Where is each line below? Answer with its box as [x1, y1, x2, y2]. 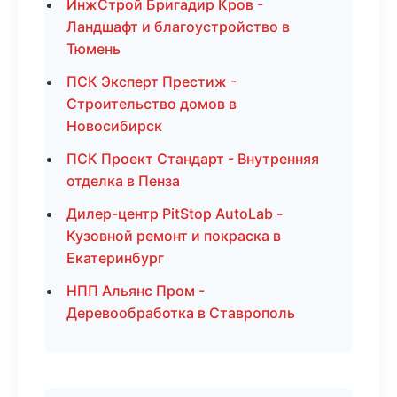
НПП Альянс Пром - [66, 282, 205, 300]
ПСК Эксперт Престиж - [66, 73, 237, 90]
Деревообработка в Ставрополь [66, 304, 295, 322]
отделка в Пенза [66, 172, 180, 190]
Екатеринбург [66, 249, 164, 267]
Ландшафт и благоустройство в [66, 18, 290, 35]
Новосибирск [66, 117, 162, 135]
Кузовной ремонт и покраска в [66, 227, 281, 245]
